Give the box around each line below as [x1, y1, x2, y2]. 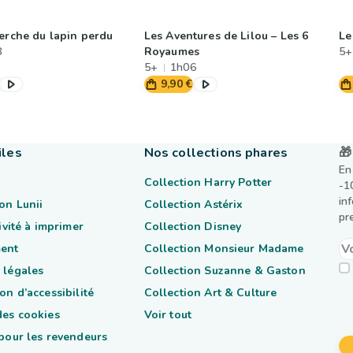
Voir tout [143, 307, 192, 322]
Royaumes [143, 44, 199, 59]
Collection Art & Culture [143, 285, 277, 300]
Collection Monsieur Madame [143, 241, 304, 256]
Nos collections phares [143, 144, 288, 162]
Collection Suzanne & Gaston [143, 263, 306, 278]
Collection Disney [143, 219, 242, 234]
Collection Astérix [143, 197, 243, 212]
